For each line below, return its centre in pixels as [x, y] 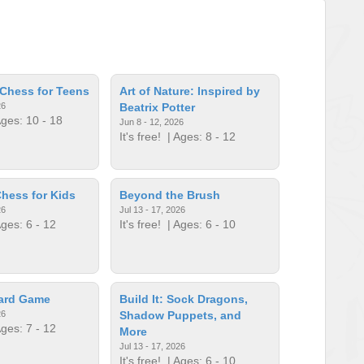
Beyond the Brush [170, 195]
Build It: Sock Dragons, [184, 299]
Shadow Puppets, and [181, 315]
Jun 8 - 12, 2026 [152, 121]
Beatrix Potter [158, 107]
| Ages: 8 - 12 [199, 136]
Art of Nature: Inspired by [190, 91]
